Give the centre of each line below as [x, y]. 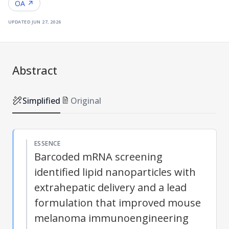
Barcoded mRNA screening [98, 156]
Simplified [41, 100]
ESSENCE [48, 143]
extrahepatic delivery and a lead [110, 187]
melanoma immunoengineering [111, 218]
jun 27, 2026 [46, 21]
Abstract [35, 70]
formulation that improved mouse [118, 202]
